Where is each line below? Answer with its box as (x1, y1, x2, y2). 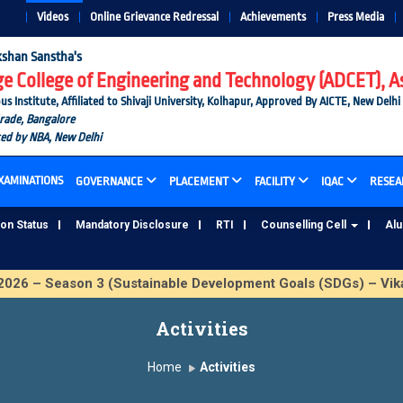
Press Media (327, 10, 384, 23)
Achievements (240, 10, 306, 23)
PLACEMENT (169, 175, 228, 188)
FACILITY (255, 175, 295, 188)
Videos (37, 10, 68, 23)
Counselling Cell (261, 219, 349, 231)
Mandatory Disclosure (76, 219, 189, 231)
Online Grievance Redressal (90, 10, 219, 23)
